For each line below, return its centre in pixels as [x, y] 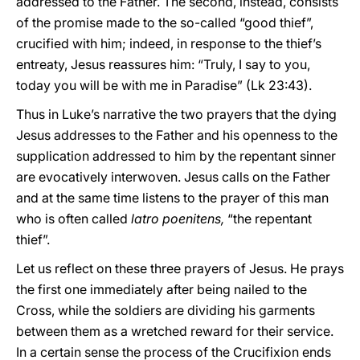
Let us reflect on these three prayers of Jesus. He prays [180, 268]
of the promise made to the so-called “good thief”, [165, 22]
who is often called [72, 219]
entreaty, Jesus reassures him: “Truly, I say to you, [163, 64]
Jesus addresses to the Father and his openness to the [177, 135]
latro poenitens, [178, 219]
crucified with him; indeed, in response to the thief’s [169, 43]
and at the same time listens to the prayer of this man [172, 198]
